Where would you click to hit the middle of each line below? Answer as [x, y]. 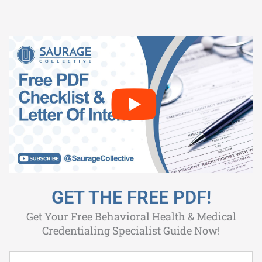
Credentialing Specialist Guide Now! [131, 230]
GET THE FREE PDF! [131, 197]
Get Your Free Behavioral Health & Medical [131, 216]
